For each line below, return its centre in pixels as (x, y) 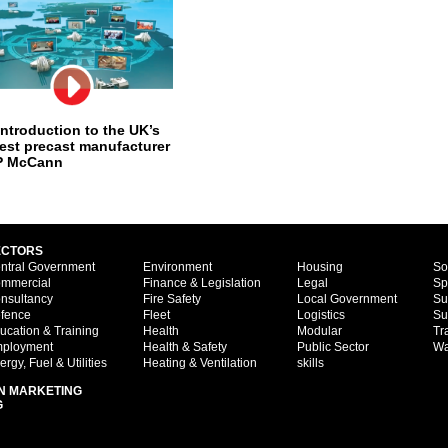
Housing (320, 267)
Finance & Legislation (202, 283)
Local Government (347, 299)
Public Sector (333, 347)
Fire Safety (172, 299)
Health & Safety (185, 347)
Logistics (321, 315)
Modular (319, 331)
